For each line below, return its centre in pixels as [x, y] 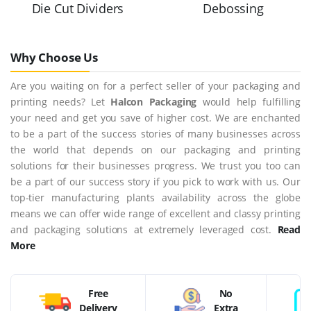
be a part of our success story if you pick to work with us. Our [155, 181]
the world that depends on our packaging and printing [155, 149]
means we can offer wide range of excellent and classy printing [155, 213]
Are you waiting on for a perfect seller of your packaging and [155, 85]
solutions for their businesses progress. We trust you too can [155, 165]
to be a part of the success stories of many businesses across [155, 133]
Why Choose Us [54, 57]
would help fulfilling [249, 101]
